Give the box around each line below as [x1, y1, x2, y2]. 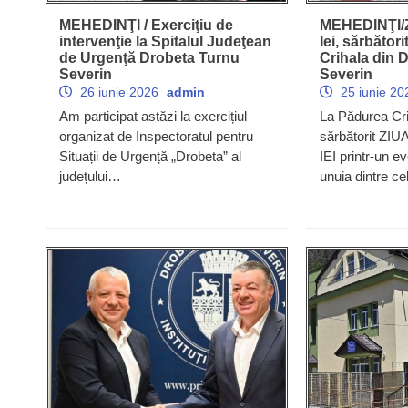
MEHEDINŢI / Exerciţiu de [59, 16, 233, 33]
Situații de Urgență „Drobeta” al [59, 148, 241, 164]
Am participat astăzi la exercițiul [59, 107, 247, 124]
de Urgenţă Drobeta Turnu [59, 49, 240, 66]
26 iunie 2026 [76, 84, 162, 99]
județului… [59, 168, 121, 184]
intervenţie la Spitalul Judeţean [59, 33, 271, 49]
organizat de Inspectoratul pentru [59, 127, 253, 144]
